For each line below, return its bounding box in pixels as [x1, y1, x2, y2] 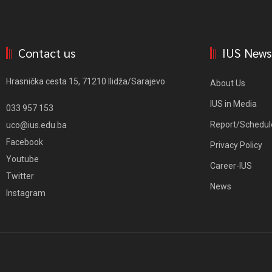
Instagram [6, 188, 46, 198]
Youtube [6, 154, 39, 164]
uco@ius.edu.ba [6, 120, 67, 130]
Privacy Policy [210, 140, 262, 150]
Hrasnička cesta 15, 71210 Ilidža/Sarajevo [6, 76, 165, 86]
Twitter [6, 171, 34, 181]
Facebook [6, 137, 43, 147]
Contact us [18, 44, 75, 61]
